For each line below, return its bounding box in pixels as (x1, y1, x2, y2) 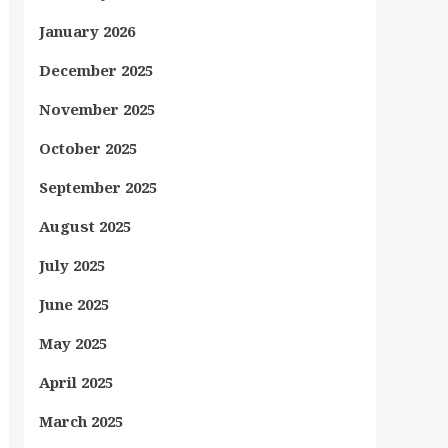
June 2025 (38, 294, 109, 314)
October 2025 (38, 138, 137, 158)
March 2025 (38, 411, 123, 431)
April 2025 (38, 372, 113, 392)
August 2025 (38, 216, 131, 236)
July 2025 (38, 255, 105, 275)
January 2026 (38, 21, 135, 41)
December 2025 (38, 60, 153, 80)
